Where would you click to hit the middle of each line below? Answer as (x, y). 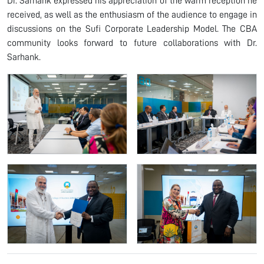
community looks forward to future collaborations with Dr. (132, 43)
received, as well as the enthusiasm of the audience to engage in (132, 14)
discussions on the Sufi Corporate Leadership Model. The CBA (132, 29)
